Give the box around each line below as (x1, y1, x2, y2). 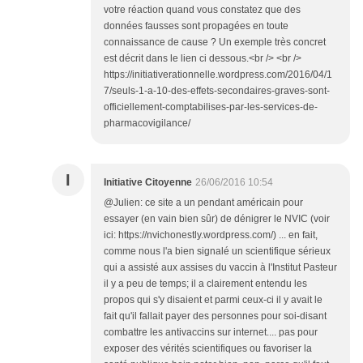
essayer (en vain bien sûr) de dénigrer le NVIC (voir (104, 213, 330, 225)
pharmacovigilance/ (104, 117, 190, 130)
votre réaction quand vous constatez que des (104, 4, 301, 16)
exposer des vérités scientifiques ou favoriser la (104, 343, 312, 355)
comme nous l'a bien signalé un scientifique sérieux (104, 246, 331, 258)
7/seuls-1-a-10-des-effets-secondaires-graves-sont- (104, 85, 330, 97)
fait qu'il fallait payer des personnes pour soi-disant (104, 310, 327, 322)
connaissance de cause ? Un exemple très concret (104, 36, 326, 49)
